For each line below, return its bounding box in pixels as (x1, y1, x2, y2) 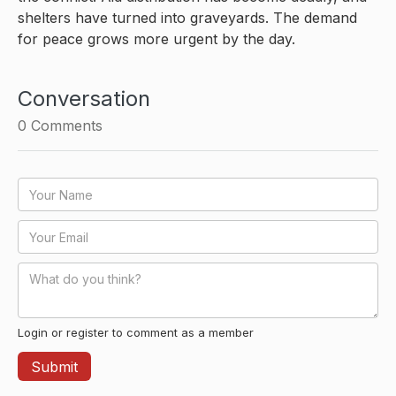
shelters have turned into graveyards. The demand (18, 9, 357, 27)
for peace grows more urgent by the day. (18, 30, 295, 49)
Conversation (18, 86, 150, 112)
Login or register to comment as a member (18, 325, 254, 340)
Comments (27, 117, 103, 135)
